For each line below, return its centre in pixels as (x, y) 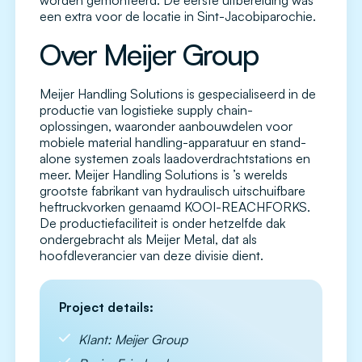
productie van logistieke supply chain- (146, 110)
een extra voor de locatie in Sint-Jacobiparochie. (178, 17)
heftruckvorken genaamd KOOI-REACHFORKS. (175, 207)
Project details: (106, 307)
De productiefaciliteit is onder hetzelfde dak (162, 223)
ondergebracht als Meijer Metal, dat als (148, 240)
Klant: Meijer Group (133, 340)
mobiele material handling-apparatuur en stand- (173, 143)
